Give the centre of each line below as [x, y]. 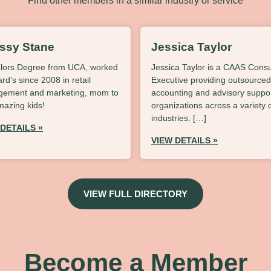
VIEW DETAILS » [184, 140]
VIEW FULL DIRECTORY [135, 194]
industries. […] [179, 118]
